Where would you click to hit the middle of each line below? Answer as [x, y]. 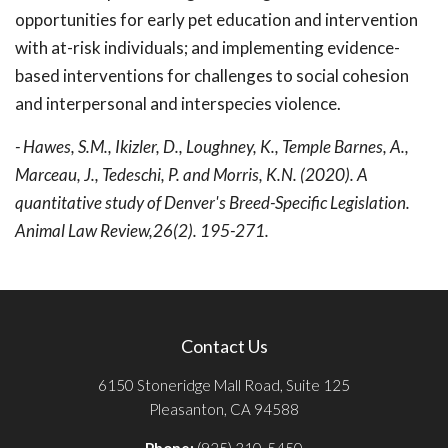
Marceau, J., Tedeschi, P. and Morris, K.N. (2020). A [191, 174]
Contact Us [224, 346]
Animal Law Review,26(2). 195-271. [142, 230]
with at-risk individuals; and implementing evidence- [207, 47]
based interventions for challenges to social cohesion [212, 75]
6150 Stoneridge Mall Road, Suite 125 [224, 385]
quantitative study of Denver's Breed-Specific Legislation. [212, 202]
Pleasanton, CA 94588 [224, 409]
